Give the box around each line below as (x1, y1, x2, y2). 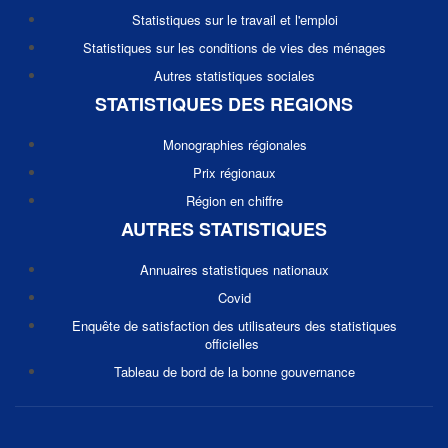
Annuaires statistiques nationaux (140, 260, 329, 279)
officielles (205, 334, 259, 353)
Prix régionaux (193, 163, 276, 182)
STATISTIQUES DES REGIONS (95, 91, 353, 117)
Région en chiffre (186, 191, 283, 210)
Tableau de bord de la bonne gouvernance (114, 362, 355, 381)
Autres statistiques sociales (154, 66, 315, 85)
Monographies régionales (162, 135, 307, 154)
